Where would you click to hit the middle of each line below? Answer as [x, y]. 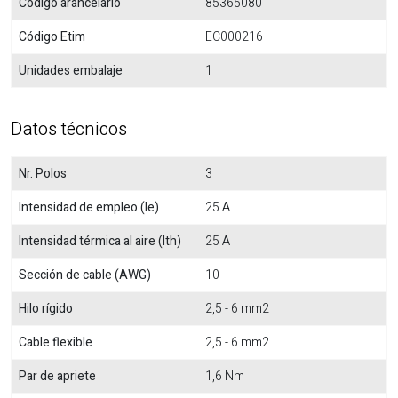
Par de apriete [57, 376]
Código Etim [52, 37]
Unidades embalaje [71, 71]
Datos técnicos [69, 129]
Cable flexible [56, 342]
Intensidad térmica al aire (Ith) [100, 241]
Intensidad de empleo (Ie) [89, 207]
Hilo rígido [46, 309]
